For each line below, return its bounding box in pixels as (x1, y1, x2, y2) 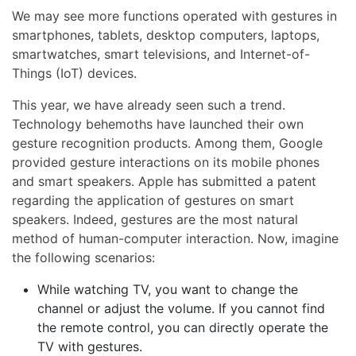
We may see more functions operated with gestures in (12, 8, 337, 25)
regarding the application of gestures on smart (12, 192, 294, 209)
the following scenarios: (12, 250, 155, 266)
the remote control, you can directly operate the (37, 319, 328, 336)
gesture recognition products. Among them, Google (12, 135, 323, 152)
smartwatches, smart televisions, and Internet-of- (12, 46, 310, 63)
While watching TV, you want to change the (37, 281, 298, 298)
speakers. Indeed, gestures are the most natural (12, 211, 298, 228)
